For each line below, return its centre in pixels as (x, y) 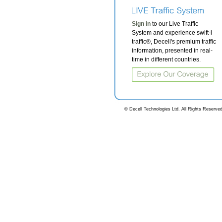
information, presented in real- (172, 51)
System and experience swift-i (172, 33)
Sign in (141, 24)
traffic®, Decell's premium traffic (174, 42)
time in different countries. (166, 59)
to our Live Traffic (175, 24)
